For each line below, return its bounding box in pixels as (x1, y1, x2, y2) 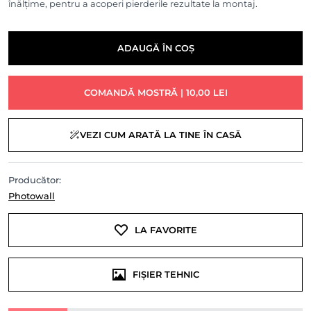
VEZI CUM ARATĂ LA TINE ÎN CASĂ (80, 130, 242, 141)
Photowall (8, 191, 55, 202)
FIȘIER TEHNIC (129, 269, 199, 280)
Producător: (8, 175, 61, 186)
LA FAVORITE (134, 225, 197, 236)
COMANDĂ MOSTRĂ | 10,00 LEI (83, 87, 228, 99)
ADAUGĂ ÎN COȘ (117, 43, 194, 54)
